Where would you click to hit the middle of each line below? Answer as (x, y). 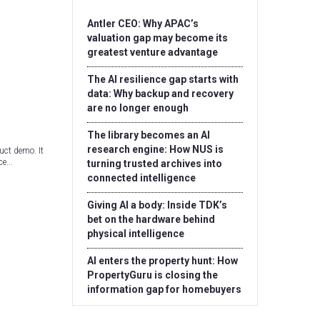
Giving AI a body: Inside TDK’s (157, 205)
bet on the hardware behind (151, 219)
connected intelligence (141, 178)
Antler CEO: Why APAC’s (143, 24)
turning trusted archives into (155, 164)
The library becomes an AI (149, 135)
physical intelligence (136, 234)
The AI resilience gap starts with (163, 79)
